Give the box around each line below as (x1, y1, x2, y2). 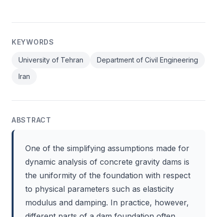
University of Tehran (18, 56, 83, 64)
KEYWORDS (12, 38, 54, 46)
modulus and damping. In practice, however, (25, 198, 189, 207)
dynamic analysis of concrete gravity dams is (25, 157, 189, 167)
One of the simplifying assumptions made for (25, 143, 189, 153)
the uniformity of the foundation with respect (25, 170, 190, 180)
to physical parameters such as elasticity (25, 184, 174, 194)
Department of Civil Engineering (97, 56, 198, 64)
